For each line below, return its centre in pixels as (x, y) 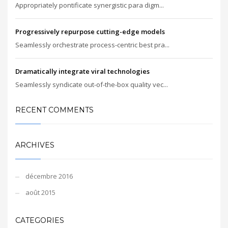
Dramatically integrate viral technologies (82, 71)
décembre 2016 (49, 176)
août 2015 (40, 192)
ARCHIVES (35, 145)
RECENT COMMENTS (54, 110)
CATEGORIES (40, 220)
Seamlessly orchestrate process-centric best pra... (92, 45)
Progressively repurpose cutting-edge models (90, 32)
